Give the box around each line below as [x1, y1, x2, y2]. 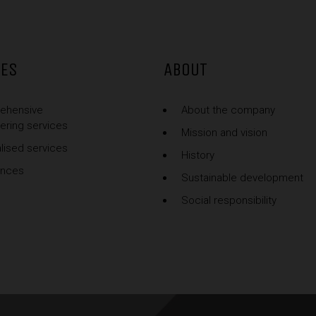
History [181, 149, 214, 162]
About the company [181, 104, 275, 117]
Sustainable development [181, 171, 303, 185]
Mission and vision [181, 126, 267, 140]
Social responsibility [181, 194, 276, 207]
